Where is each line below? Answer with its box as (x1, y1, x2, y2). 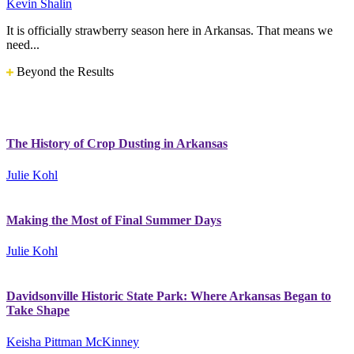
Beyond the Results (13, 64, 114, 78)
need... (6, 37, 40, 51)
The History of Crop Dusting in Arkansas (6, 137, 228, 151)
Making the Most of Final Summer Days (6, 213, 221, 227)
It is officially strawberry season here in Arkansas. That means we (6, 23, 333, 37)
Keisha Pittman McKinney (6, 334, 139, 348)
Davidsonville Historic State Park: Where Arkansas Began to (6, 289, 331, 303)
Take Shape (6, 303, 70, 318)
